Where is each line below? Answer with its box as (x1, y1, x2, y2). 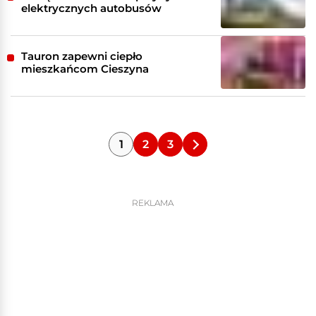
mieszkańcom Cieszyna (21, 61, 149, 75)
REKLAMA (132, 197, 174, 209)
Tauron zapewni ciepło (21, 49, 142, 63)
